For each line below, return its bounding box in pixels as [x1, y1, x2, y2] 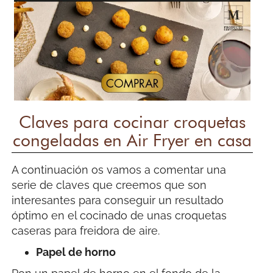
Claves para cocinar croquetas [19, 111, 246, 132]
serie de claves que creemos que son [12, 178, 207, 191]
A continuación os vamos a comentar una [12, 163, 227, 176]
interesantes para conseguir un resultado [12, 193, 224, 207]
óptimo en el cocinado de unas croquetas [12, 208, 227, 222]
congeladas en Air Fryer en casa [13, 129, 252, 151]
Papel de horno [36, 245, 116, 258]
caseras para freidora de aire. [12, 224, 160, 237]
